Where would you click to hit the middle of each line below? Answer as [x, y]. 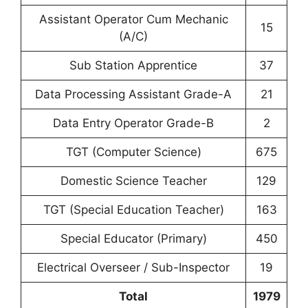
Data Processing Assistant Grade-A [133, 95]
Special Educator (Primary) [133, 239]
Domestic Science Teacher [133, 181]
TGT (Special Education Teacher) [133, 210]
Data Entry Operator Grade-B [133, 123]
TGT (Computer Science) [133, 152]
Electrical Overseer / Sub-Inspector [133, 268]
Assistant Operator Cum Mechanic [133, 20]
